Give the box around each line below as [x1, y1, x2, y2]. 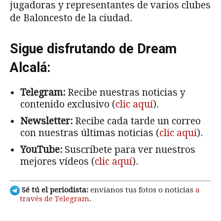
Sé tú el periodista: [20, 185, 88, 194]
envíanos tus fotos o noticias [88, 185, 195, 194]
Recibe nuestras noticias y [65, 87, 185, 99]
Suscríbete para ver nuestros [62, 144, 195, 156]
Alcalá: [10, 60, 50, 76]
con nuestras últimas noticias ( [20, 127, 159, 139]
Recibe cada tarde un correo [73, 115, 201, 127]
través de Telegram [20, 194, 89, 203]
